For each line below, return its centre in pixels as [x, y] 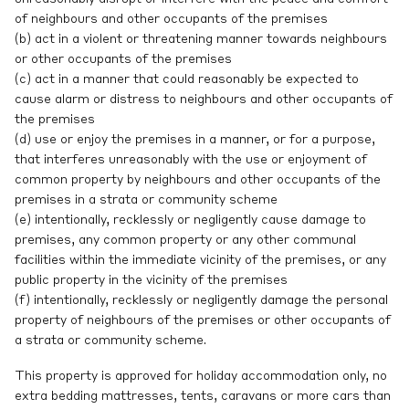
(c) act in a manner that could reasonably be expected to [187, 79]
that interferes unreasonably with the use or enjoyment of [191, 159]
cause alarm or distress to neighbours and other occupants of [204, 99]
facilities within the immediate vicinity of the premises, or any [200, 260]
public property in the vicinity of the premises [151, 280]
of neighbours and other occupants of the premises [171, 19]
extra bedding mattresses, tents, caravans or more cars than [203, 396]
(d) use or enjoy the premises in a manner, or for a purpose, [195, 139]
